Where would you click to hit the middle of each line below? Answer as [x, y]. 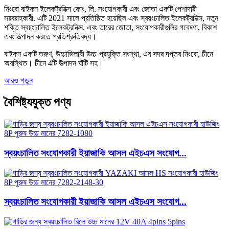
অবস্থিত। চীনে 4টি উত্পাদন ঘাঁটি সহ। [54, 63]
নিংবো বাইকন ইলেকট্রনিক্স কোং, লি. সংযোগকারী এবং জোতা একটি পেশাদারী [100, 9]
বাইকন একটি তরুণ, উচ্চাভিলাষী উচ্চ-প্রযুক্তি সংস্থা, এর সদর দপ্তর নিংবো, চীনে [109, 54]
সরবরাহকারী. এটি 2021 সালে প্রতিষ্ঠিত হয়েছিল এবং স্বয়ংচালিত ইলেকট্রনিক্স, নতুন [111, 18]
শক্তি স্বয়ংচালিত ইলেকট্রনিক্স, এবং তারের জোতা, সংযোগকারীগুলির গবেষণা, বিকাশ [110, 28]
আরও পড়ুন [18, 81]
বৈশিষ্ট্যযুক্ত [27, 102]
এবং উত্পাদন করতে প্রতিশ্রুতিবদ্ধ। [50, 37]
